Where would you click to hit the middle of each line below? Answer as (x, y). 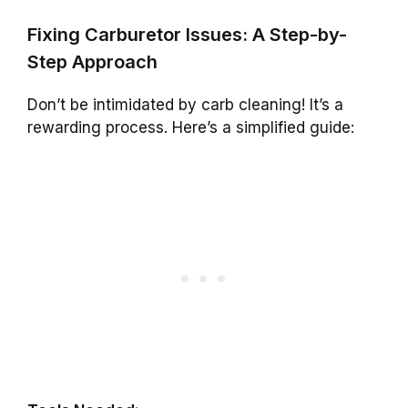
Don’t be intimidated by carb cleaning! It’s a (185, 105)
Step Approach (92, 62)
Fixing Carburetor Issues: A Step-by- (187, 35)
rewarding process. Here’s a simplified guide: (191, 128)
